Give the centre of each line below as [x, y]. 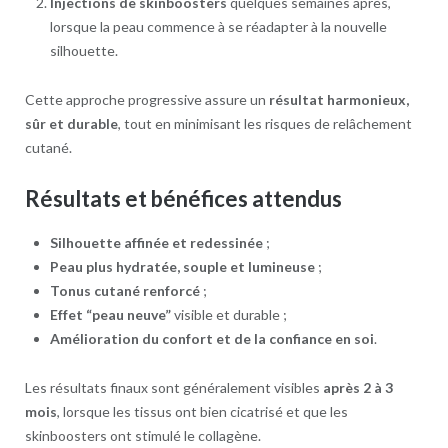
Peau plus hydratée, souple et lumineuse [182, 267]
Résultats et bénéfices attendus [183, 198]
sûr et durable [71, 123]
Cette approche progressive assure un [146, 99]
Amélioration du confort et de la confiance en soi [211, 339]
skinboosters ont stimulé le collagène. [142, 436]
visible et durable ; [228, 315]
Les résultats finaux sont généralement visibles [173, 388]
